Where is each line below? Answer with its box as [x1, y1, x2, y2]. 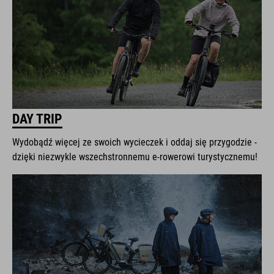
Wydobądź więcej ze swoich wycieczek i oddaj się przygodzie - [12, 136, 257, 148]
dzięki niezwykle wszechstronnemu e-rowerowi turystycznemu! [12, 150, 257, 163]
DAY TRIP [12, 111, 62, 127]
